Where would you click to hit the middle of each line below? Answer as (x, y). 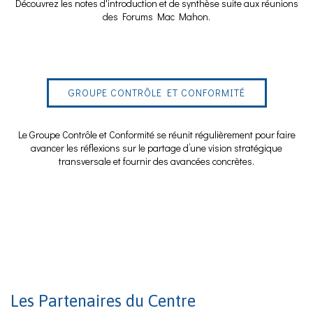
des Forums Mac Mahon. (156, 17)
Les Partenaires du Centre (103, 301)
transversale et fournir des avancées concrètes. (156, 161)
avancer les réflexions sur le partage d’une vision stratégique (156, 148)
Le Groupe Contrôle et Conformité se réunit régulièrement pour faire (156, 135)
